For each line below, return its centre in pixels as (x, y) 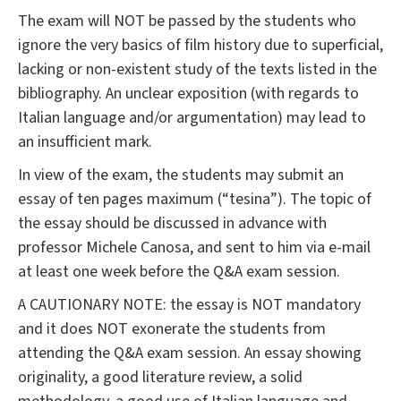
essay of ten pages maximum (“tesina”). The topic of (195, 200)
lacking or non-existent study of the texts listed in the (197, 70)
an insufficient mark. (85, 142)
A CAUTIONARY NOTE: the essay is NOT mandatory (189, 305)
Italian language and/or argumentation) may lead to (192, 118)
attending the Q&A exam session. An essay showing (190, 354)
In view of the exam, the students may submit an (181, 175)
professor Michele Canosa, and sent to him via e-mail (194, 248)
